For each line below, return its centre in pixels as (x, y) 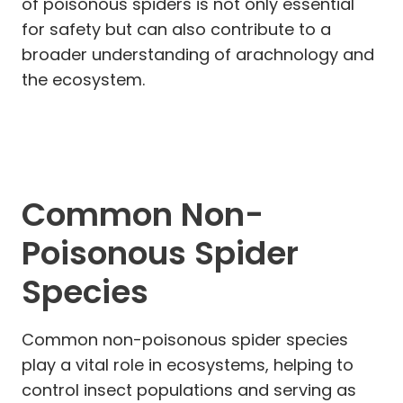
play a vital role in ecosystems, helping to (188, 364)
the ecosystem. (83, 79)
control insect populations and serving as (189, 390)
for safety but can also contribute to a (176, 29)
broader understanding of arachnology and (198, 54)
